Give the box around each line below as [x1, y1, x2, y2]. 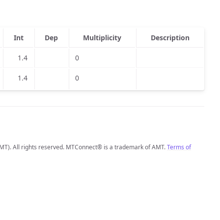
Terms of [167, 143, 191, 151]
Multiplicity [83, 33, 121, 42]
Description [150, 33, 190, 42]
